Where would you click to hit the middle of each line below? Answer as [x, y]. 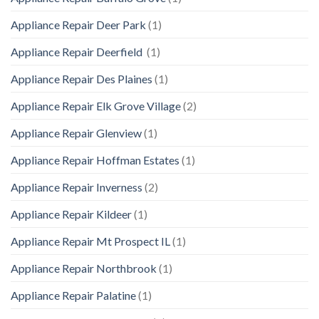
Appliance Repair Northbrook [84, 268]
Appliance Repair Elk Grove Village [96, 106]
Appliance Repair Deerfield [78, 52]
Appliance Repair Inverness [77, 187]
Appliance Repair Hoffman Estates [95, 160]
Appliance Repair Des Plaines [82, 79]
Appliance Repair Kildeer [71, 214]
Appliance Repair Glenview [76, 133]
